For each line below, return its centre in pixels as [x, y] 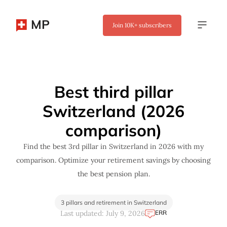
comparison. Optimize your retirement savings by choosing [113, 160]
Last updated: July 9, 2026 [103, 213]
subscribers [155, 25]
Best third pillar [113, 92]
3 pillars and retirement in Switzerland [113, 202]
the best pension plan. [113, 174]
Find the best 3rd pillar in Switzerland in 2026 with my [113, 146]
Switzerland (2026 [113, 111]
